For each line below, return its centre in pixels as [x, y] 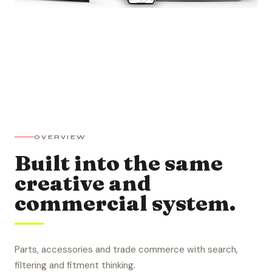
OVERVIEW [60, 137]
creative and [83, 183]
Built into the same [119, 163]
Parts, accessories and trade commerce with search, [126, 249]
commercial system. [125, 203]
